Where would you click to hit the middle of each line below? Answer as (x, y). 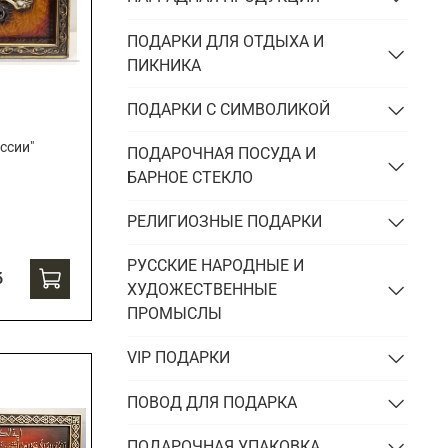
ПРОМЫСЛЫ (175, 314)
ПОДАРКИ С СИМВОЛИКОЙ (229, 109)
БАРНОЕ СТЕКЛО (190, 177)
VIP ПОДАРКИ (179, 358)
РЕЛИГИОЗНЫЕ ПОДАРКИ (225, 222)
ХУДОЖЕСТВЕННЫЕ (202, 290)
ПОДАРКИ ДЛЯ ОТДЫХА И (226, 41)
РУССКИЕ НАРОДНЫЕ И (216, 266)
